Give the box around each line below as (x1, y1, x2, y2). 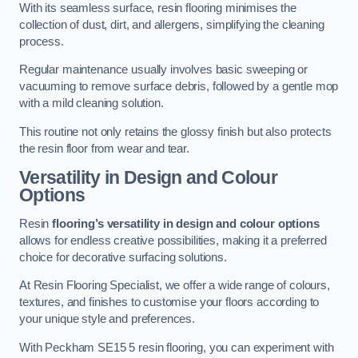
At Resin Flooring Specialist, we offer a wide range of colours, (19, 279, 330, 292)
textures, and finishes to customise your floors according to (19, 296, 320, 309)
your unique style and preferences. (19, 312, 196, 326)
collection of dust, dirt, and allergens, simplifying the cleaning (19, 18, 324, 31)
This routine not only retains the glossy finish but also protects (19, 125, 332, 138)
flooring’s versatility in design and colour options (52, 217, 320, 230)
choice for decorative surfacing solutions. (19, 250, 227, 264)
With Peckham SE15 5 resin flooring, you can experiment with (19, 340, 334, 354)
